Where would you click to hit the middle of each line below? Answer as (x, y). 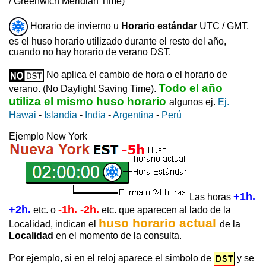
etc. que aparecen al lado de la (165, 210)
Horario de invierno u (75, 26)
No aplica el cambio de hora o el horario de (136, 75)
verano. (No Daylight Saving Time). (84, 88)
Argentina (133, 115)
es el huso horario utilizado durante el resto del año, (118, 42)
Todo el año (191, 88)
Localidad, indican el (54, 224)
